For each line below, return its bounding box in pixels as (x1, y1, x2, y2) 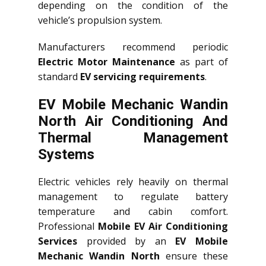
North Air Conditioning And (38, 113, 228, 130)
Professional (38, 220, 98, 233)
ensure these (159, 249, 228, 263)
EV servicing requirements (80, 70, 205, 84)
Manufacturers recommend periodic (38, 40, 228, 54)
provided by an (77, 235, 176, 248)
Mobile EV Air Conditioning (98, 220, 228, 233)
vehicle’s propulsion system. (38, 14, 162, 27)
